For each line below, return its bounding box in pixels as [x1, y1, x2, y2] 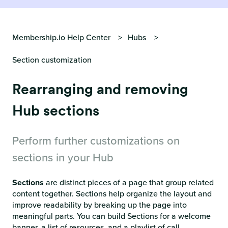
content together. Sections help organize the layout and [12, 188, 212, 200]
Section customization [12, 54, 92, 66]
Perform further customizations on [12, 132, 180, 150]
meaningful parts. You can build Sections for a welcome [12, 210, 211, 222]
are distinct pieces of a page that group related [46, 177, 214, 189]
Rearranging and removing [12, 80, 188, 98]
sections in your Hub [12, 149, 113, 166]
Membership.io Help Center [12, 32, 110, 44]
